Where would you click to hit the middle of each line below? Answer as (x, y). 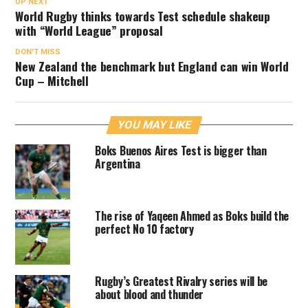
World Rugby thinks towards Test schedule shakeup (143, 16)
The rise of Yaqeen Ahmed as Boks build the (192, 216)
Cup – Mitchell (52, 80)
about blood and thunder (150, 294)
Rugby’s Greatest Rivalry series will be (181, 281)
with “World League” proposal (89, 30)
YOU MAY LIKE (154, 125)
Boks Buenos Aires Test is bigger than (181, 151)
